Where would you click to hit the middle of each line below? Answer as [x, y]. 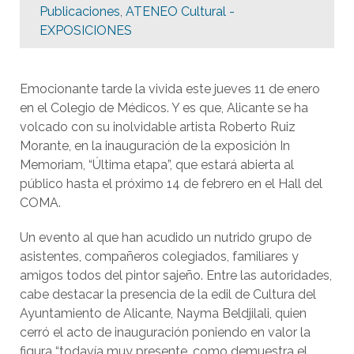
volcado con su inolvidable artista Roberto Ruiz [158, 127]
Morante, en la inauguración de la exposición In [155, 146]
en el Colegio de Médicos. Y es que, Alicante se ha [164, 108]
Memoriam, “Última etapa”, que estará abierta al [157, 165]
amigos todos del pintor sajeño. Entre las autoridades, [176, 275]
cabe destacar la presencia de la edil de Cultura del [168, 294]
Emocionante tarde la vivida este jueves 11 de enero [170, 89]
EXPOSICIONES [86, 30]
